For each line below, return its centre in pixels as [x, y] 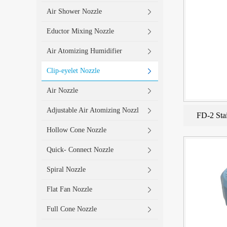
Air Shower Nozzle [74, 11]
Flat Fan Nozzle [69, 189]
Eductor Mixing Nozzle [80, 31]
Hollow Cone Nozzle [77, 130]
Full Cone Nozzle [72, 209]
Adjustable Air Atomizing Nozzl [93, 110]
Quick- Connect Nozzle [80, 150]
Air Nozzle [62, 90]
